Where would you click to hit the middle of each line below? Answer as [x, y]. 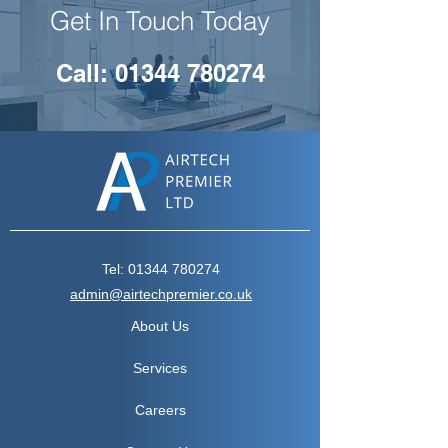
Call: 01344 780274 [160, 73]
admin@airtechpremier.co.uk [161, 294]
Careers [160, 410]
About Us [160, 326]
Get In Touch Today [160, 21]
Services [160, 368]
